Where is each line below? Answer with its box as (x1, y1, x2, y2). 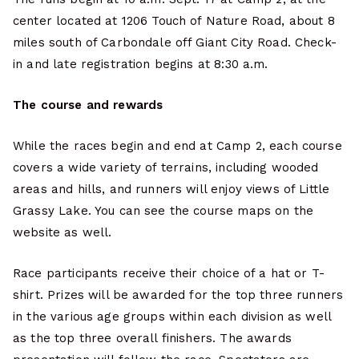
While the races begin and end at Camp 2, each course (13, 139, 342, 154)
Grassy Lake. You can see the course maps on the (13, 204, 314, 219)
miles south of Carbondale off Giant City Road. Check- (13, 35, 337, 50)
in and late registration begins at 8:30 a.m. (13, 57, 268, 72)
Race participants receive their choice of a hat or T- (13, 266, 325, 281)
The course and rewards (13, 98, 163, 113)
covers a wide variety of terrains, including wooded (13, 160, 319, 175)
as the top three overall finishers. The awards (13, 331, 292, 346)
